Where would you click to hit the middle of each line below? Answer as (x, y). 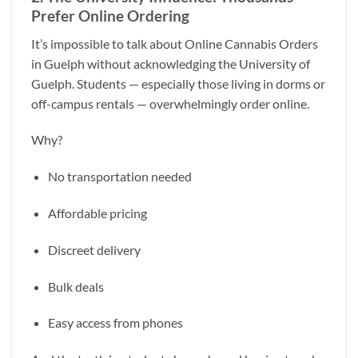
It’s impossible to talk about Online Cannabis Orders (175, 43)
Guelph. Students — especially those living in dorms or (178, 83)
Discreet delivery (94, 249)
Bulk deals (76, 286)
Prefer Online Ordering (110, 15)
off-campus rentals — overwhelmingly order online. (170, 103)
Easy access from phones (115, 323)
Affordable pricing (97, 213)
